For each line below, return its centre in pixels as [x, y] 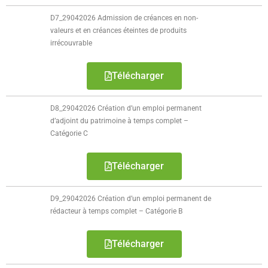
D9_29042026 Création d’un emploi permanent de [131, 199]
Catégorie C [69, 133]
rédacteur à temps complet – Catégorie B [117, 211]
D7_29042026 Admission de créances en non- [124, 18]
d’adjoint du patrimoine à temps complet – [120, 121]
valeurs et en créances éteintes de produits [119, 31]
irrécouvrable [71, 43]
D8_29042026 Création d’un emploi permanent [126, 108]
